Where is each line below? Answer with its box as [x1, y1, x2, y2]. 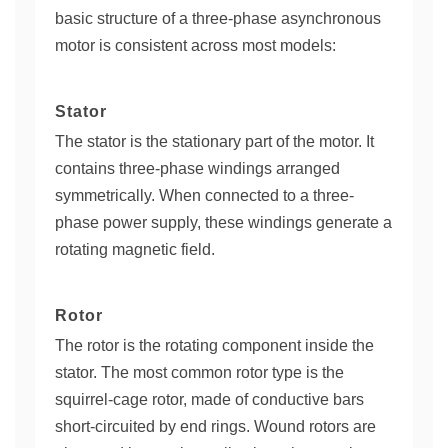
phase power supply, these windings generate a [55, 214, 392, 231]
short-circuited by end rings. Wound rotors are [55, 418, 376, 435]
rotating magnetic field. [55, 241, 215, 258]
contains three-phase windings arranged [55, 160, 340, 177]
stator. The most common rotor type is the [55, 364, 344, 381]
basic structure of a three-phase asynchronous [55, 10, 381, 27]
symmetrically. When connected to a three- [55, 187, 354, 204]
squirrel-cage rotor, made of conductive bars [55, 391, 364, 408]
